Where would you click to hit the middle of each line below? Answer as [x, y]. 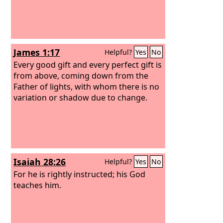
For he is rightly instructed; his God [80, 174]
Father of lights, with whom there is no [87, 86]
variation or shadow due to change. [81, 97]
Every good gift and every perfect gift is [88, 64]
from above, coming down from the [81, 75]
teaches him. [38, 185]
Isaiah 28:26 [40, 162]
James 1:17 [37, 52]
